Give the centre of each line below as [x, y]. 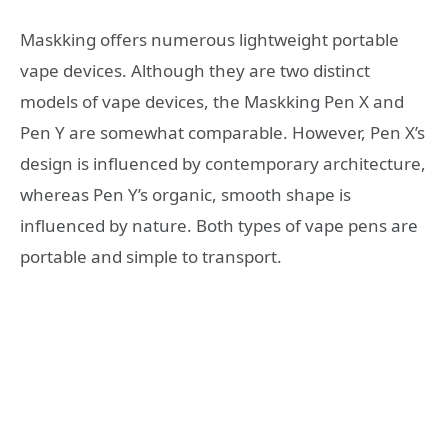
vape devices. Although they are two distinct [195, 70]
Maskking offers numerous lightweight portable [209, 39]
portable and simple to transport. [151, 256]
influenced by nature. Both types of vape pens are [219, 225]
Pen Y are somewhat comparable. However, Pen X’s [222, 132]
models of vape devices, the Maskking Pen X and [212, 101]
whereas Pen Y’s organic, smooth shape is [185, 194]
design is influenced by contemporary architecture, [223, 163]
